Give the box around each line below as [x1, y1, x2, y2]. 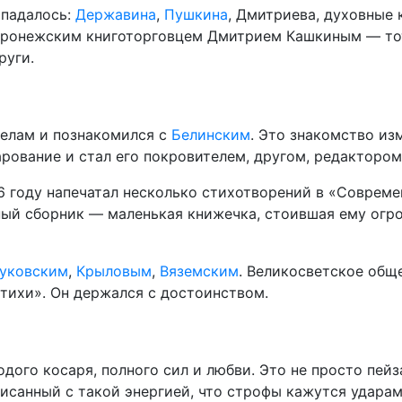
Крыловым [76, 262, 152, 280]
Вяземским [160, 262, 239, 280]
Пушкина [164, 5, 228, 23]
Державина [75, 5, 156, 23]
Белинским [171, 126, 250, 144]
